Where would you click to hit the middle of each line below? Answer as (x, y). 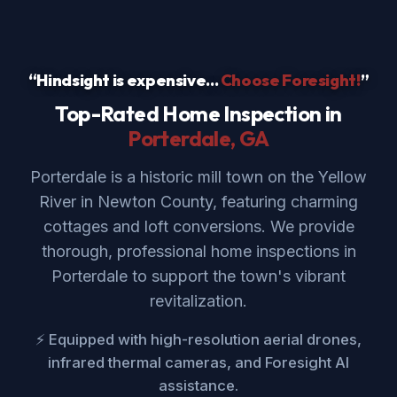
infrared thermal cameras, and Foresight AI (198, 363)
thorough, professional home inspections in (198, 252)
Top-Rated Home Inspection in (198, 114)
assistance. (198, 386)
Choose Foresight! (290, 81)
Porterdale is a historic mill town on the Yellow (198, 177)
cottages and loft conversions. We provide (198, 227)
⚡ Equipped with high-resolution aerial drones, (198, 340)
